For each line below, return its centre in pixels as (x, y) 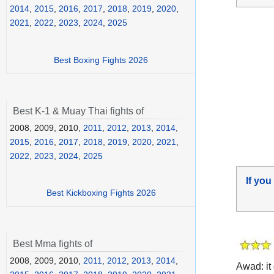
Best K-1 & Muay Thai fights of (78, 111)
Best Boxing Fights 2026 (101, 60)
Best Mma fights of (53, 244)
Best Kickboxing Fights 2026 (101, 193)
